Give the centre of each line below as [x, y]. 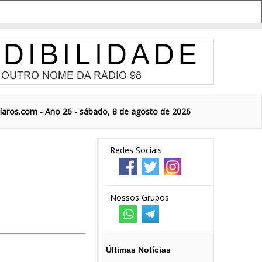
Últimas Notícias [138, 250]
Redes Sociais [136, 150]
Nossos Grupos [139, 197]
